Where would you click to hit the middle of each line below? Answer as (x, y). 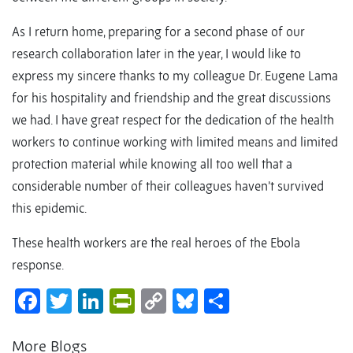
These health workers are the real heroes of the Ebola (156, 243)
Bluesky (240, 301)
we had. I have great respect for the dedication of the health (173, 120)
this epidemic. (49, 208)
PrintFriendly (205, 301)
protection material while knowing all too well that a (152, 164)
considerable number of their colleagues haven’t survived (168, 186)
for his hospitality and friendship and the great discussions (171, 98)
